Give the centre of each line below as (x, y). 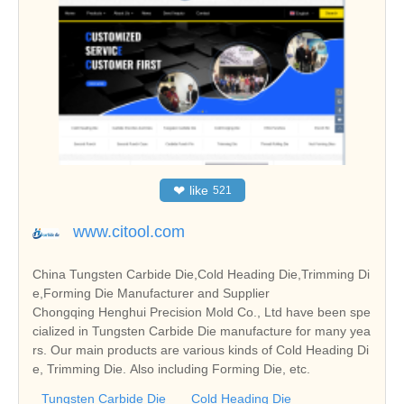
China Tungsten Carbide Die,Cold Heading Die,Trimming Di (201, 275)
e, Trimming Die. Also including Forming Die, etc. (171, 369)
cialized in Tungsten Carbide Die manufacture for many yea (202, 331)
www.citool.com (129, 232)
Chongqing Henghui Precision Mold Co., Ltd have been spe (202, 312)
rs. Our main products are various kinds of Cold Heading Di (201, 350)
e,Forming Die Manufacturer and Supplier (151, 294)
